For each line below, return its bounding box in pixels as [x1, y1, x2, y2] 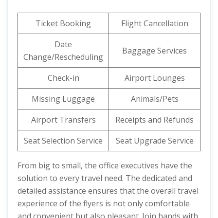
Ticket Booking [36, 18, 91, 29]
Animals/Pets [130, 93, 179, 104]
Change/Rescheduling [23, 52, 103, 62]
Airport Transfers [31, 114, 96, 125]
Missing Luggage [32, 93, 95, 104]
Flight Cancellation [121, 18, 188, 29]
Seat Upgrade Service [115, 135, 194, 146]
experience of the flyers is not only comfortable [18, 198, 190, 209]
